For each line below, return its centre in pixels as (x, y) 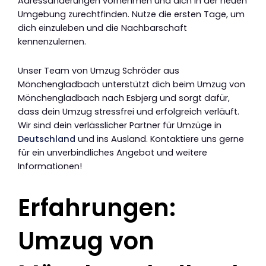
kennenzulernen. (52, 42)
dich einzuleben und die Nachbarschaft (102, 28)
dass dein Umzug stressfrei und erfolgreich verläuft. (129, 111)
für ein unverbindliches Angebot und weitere (113, 152)
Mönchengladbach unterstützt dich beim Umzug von (132, 84)
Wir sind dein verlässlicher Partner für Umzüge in (120, 125)
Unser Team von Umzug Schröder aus (99, 70)
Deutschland (47, 139)
